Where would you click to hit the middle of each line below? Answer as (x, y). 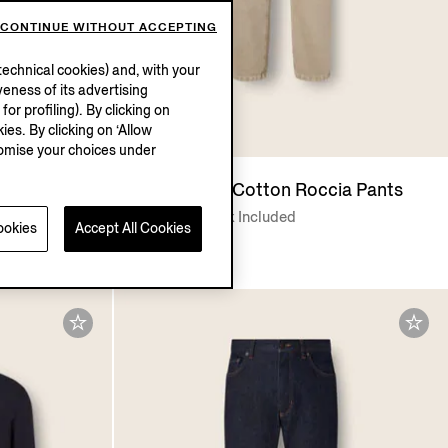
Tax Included (253, 217)
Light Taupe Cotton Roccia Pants (268, 190)
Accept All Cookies (133, 228)
